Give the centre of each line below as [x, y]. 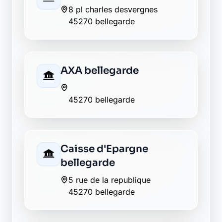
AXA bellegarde [100, 71]
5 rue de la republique [110, 180]
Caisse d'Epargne [104, 149]
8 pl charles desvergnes [113, 9]
